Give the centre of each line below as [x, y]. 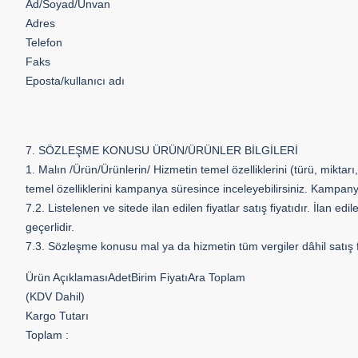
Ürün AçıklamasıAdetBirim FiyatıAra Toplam [135, 277]
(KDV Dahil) [55, 296]
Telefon [44, 42]
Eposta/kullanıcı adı [75, 81]
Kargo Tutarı [57, 316]
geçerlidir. [50, 227]
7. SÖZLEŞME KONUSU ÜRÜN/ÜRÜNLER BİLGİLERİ [162, 150]
